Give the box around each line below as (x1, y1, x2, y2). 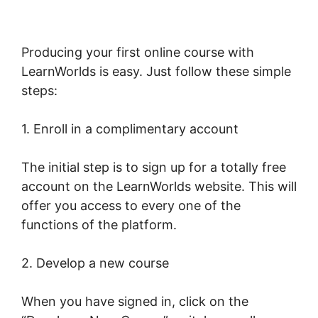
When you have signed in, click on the (21, 293, 248, 309)
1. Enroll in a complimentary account (21, 121, 238, 136)
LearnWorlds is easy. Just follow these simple (21, 63, 291, 79)
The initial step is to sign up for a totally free (21, 159, 286, 175)
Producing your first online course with (21, 44, 254, 60)
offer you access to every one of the (21, 197, 241, 213)
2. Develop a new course (21, 255, 169, 270)
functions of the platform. (21, 216, 177, 232)
